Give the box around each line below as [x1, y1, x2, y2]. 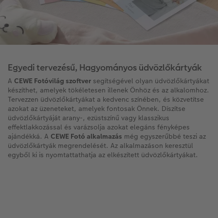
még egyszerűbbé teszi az [122, 131, 206, 142]
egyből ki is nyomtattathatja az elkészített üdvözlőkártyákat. [8, 150, 198, 160]
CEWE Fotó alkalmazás [51, 131, 122, 142]
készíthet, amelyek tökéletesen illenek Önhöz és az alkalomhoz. [8, 85, 209, 95]
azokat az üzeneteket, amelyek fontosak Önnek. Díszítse [8, 104, 185, 114]
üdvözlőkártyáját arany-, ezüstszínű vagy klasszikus [8, 113, 169, 123]
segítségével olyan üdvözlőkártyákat [91, 76, 209, 86]
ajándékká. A [8, 131, 51, 142]
